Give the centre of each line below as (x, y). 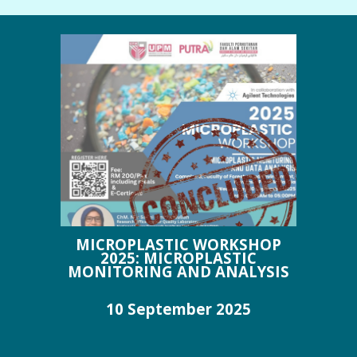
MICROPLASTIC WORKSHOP (178, 244)
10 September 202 (174, 308)
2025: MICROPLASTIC (178, 257)
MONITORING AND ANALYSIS (178, 271)
